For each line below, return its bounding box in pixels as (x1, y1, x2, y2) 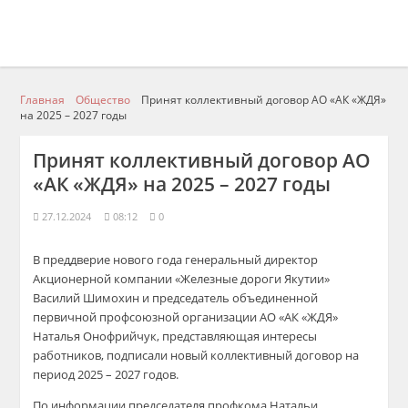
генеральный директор (185, 251, 319, 268)
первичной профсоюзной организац (33, 309, 243, 325)
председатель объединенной (152, 290, 319, 306)
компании (114, 270, 176, 287)
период (33, 366, 78, 382)
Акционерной (33, 270, 115, 287)
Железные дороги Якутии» (180, 270, 331, 287)
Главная (20, 92, 66, 107)
